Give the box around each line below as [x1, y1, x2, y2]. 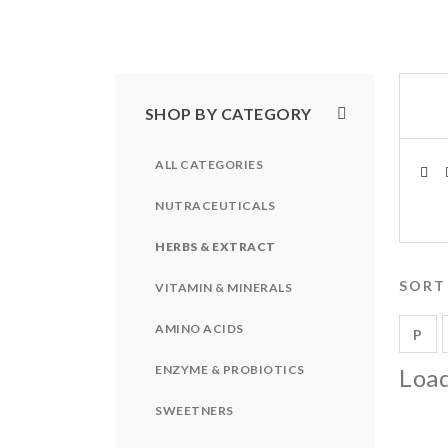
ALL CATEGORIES [155, 156, 263, 172]
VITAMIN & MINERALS [155, 279, 292, 295]
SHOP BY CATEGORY [145, 103, 312, 123]
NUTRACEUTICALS [155, 197, 275, 213]
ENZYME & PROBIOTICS [155, 361, 305, 377]
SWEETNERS [155, 402, 234, 418]
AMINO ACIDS [155, 320, 244, 336]
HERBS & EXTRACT [155, 238, 276, 254]
